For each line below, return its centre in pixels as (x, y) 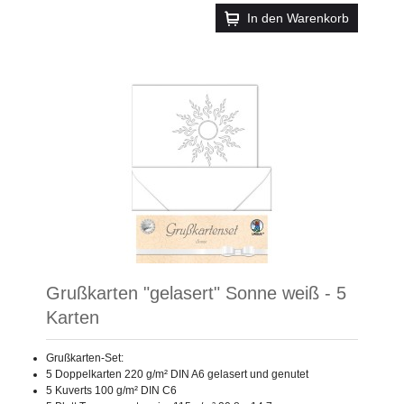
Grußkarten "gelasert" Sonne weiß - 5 (196, 293)
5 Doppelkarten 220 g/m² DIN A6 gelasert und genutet (177, 374)
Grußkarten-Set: (85, 358)
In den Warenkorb (298, 18)
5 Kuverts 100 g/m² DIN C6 (111, 390)
